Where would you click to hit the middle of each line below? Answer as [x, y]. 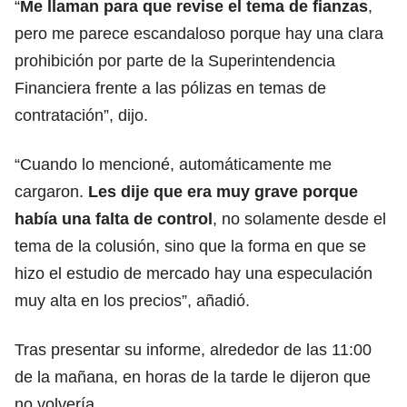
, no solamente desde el [299, 218]
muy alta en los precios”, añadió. [132, 300]
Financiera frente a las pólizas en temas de [170, 88]
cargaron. [51, 191]
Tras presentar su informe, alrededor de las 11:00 [193, 349]
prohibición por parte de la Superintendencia [175, 60]
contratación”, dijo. [81, 115]
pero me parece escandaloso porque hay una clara [199, 33]
